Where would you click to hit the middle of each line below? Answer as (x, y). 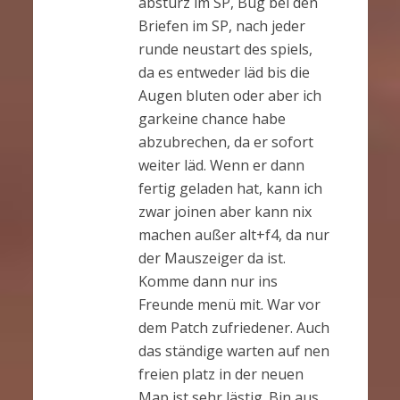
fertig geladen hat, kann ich (230, 188)
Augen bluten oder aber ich (229, 95)
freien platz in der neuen (221, 374)
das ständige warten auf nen (233, 350)
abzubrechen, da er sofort (225, 142)
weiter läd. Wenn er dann (221, 165)
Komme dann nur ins (208, 281)
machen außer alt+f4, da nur (233, 234)
